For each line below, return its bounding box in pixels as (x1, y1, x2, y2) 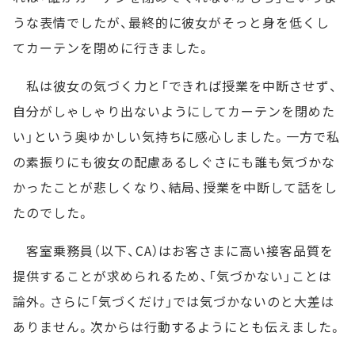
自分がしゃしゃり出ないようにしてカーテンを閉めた (13, 101, 336, 121)
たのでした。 (13, 203, 90, 223)
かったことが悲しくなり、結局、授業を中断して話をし (13, 177, 338, 197)
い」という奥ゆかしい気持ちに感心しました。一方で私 (13, 127, 340, 147)
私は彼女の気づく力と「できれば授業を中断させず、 (13, 76, 338, 96)
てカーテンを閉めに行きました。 (13, 38, 212, 58)
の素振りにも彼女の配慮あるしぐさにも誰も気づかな (13, 152, 336, 172)
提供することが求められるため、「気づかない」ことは (13, 266, 332, 286)
